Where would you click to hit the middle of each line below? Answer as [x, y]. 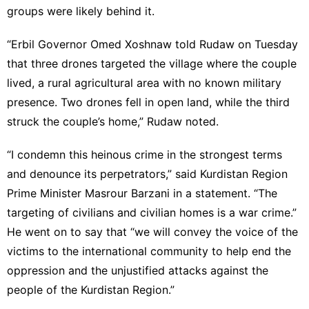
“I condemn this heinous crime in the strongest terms [144, 154]
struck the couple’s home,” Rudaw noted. [113, 121]
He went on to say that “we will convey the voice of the [152, 231]
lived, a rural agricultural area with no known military [144, 82]
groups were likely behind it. [81, 11]
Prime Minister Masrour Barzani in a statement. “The [142, 193]
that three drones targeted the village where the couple [152, 63]
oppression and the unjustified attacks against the [138, 270]
